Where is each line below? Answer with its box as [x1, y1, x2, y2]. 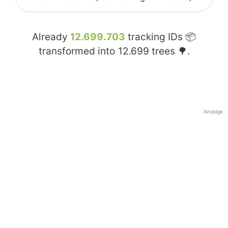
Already [32, 31, 70, 43]
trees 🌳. [149, 45, 190, 58]
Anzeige [204, 108, 223, 115]
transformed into [38, 45, 118, 58]
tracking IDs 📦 [125, 31, 196, 43]
